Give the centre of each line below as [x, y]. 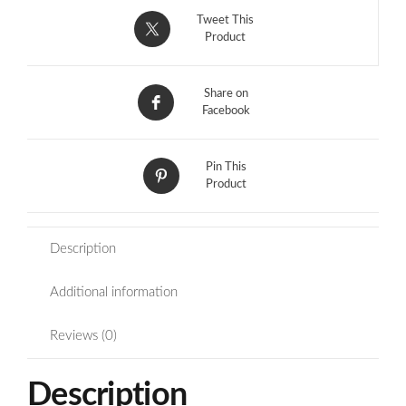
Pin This [226, 167]
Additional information [114, 292]
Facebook [226, 111]
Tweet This [225, 20]
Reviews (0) [83, 335]
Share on [226, 93]
